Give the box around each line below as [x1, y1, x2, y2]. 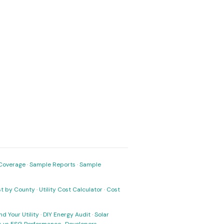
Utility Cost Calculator [39, 185, 102, 193]
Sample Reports [29, 160, 75, 168]
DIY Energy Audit [43, 210, 90, 218]
